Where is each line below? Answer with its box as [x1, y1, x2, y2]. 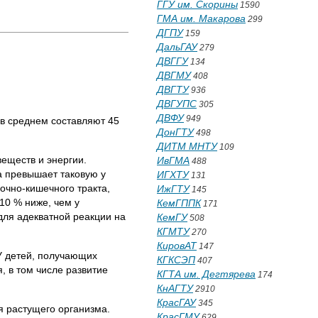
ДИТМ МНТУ [157, 141, 217, 152]
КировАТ [157, 240, 197, 251]
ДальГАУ [157, 41, 197, 53]
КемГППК [157, 197, 201, 209]
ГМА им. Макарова [157, 13, 246, 24]
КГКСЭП [157, 254, 195, 265]
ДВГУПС [157, 98, 197, 109]
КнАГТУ [157, 283, 193, 294]
